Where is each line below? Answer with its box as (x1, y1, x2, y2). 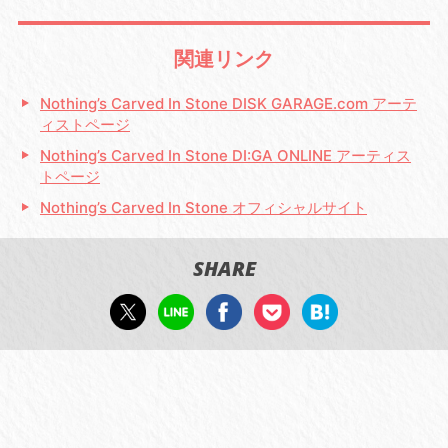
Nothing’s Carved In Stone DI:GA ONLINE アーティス (40, 145, 412, 165)
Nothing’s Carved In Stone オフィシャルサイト (40, 197, 368, 217)
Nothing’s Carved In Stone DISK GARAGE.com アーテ (40, 93, 418, 113)
